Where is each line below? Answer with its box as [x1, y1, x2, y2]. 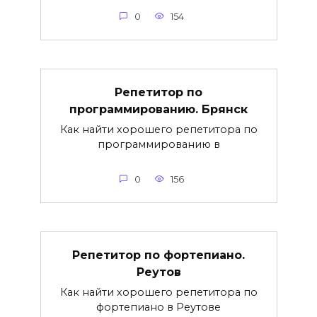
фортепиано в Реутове [96, 300, 221, 313]
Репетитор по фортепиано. [72, 248, 245, 262]
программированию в [97, 137, 220, 151]
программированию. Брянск [69, 102, 248, 116]
